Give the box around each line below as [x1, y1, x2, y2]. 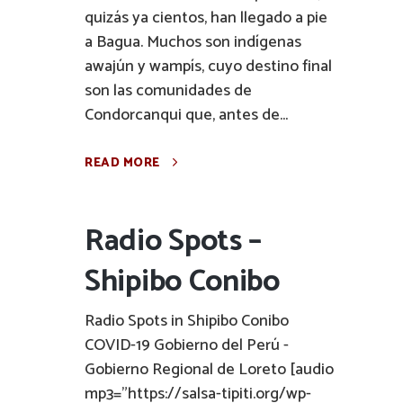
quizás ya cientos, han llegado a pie [85, 4, 327, 31]
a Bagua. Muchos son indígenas [85, 29, 301, 56]
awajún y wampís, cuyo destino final [85, 53, 332, 80]
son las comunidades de [85, 77, 252, 104]
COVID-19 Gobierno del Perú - [85, 332, 289, 359]
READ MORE [85, 153, 160, 174]
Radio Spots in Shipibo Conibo [85, 308, 289, 335]
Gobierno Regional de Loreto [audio [85, 356, 334, 383]
